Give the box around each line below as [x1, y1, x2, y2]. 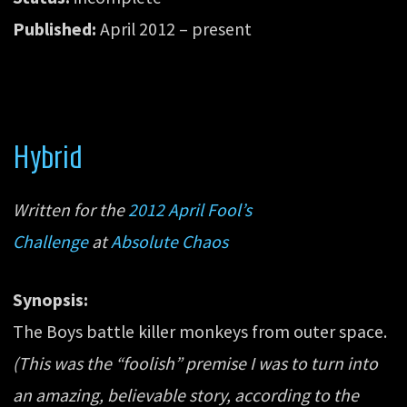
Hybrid [13, 138, 84, 174]
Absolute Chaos [111, 230, 229, 253]
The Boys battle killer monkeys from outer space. [13, 321, 388, 343]
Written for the [13, 198, 129, 221]
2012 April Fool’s [128, 198, 253, 221]
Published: [13, 17, 97, 40]
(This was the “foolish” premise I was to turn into [13, 352, 379, 375]
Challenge [13, 230, 89, 253]
